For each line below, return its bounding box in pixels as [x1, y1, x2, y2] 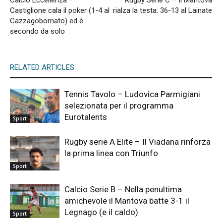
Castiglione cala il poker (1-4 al [10, 6, 110, 15]
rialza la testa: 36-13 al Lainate [113, 6, 212, 15]
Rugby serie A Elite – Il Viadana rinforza [64, 137, 211, 147]
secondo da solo [10, 27, 65, 36]
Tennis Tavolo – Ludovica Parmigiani [64, 89, 200, 100]
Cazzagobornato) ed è [10, 16, 83, 26]
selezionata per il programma [64, 101, 173, 111]
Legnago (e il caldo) [64, 207, 138, 218]
